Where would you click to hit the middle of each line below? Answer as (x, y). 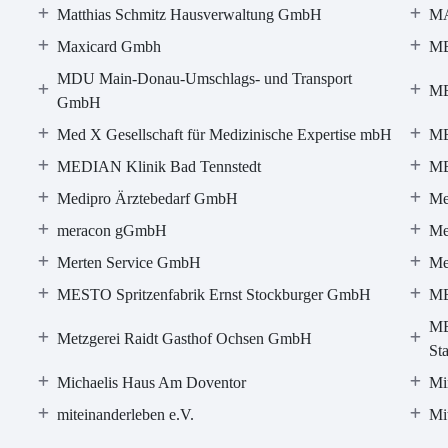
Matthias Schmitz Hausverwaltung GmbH (190, 14)
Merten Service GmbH (129, 262)
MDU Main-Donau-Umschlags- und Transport (205, 78)
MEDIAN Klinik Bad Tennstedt (159, 166)
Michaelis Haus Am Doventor (152, 382)
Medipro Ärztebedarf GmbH (148, 198)
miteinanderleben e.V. (126, 414)
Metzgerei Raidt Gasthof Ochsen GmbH (185, 338)
